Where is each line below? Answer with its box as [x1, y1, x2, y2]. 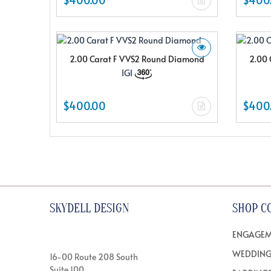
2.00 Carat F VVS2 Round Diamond [70, 53, 204, 65]
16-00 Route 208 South [50, 250, 138, 263]
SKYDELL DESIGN [50, 201, 129, 215]
